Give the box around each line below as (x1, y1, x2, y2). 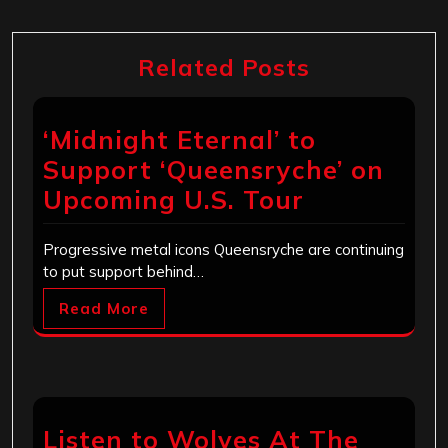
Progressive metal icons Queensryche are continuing (43, 239, 404, 259)
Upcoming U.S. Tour (43, 183, 304, 215)
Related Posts (138, 51, 310, 82)
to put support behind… (43, 261, 204, 281)
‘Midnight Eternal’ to (43, 123, 316, 155)
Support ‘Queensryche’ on (43, 153, 384, 185)
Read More (59, 298, 149, 318)
